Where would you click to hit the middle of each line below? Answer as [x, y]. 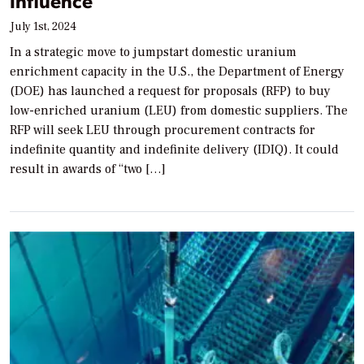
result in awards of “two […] [88, 169]
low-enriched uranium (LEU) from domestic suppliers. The [179, 110]
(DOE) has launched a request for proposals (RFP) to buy [170, 91]
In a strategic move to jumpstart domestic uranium [153, 52]
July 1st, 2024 [43, 26]
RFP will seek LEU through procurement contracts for [162, 130]
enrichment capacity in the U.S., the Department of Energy [177, 71]
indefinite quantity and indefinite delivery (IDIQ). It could [174, 149]
